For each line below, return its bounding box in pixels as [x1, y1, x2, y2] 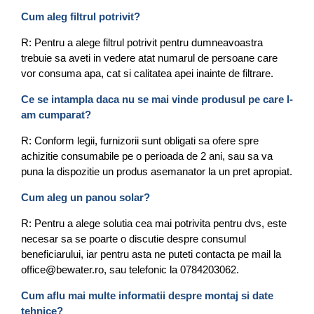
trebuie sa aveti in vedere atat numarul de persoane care [21, 52, 278, 64]
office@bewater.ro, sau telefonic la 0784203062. [21, 264, 239, 275]
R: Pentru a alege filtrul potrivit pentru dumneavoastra [21, 36, 263, 48]
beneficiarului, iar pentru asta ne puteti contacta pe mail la [21, 248, 281, 260]
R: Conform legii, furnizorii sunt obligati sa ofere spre [21, 135, 259, 146]
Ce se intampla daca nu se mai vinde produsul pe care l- [21, 93, 293, 105]
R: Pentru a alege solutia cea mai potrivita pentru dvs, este [21, 217, 287, 229]
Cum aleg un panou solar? [21, 191, 150, 203]
